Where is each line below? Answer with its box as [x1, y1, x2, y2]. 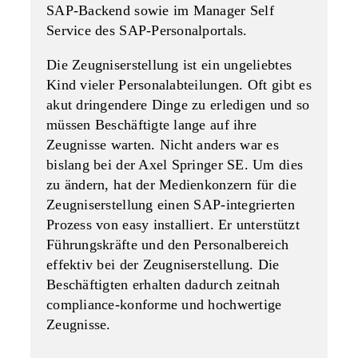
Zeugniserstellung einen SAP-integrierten [46, 197, 295, 213]
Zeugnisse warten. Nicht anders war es [46, 137, 279, 153]
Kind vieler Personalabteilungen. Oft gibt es [46, 77, 312, 93]
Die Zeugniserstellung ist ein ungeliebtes [46, 57, 292, 73]
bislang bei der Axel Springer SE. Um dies [46, 157, 304, 173]
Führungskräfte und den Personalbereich [46, 237, 289, 253]
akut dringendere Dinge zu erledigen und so [46, 97, 310, 113]
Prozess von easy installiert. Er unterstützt [46, 217, 300, 233]
